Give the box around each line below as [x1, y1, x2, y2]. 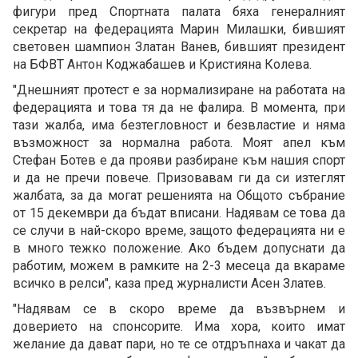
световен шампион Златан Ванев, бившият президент [13, 39, 345, 55]
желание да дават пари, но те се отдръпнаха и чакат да [13, 336, 345, 352]
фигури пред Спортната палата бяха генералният [13, 4, 345, 20]
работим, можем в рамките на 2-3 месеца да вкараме [13, 258, 345, 274]
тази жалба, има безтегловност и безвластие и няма [13, 117, 345, 133]
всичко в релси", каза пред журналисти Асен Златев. [13, 276, 326, 292]
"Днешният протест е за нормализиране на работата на [13, 82, 345, 98]
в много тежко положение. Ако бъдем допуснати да [13, 241, 345, 257]
